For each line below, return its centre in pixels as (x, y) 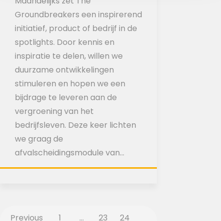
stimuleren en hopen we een (70, 83)
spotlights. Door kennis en (65, 42)
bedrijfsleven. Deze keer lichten (75, 125)
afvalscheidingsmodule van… (70, 152)
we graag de (39, 139)
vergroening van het (54, 111)
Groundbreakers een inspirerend (78, 14)
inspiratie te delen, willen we (69, 56)
